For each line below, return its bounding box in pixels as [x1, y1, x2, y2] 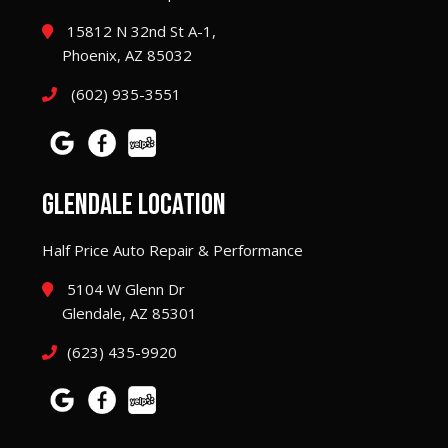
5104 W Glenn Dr [63, 278, 185, 299]
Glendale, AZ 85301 [62, 302, 197, 323]
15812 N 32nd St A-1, [63, 21, 216, 42]
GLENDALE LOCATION [42, 186, 226, 223]
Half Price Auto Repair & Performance [42, 239, 303, 260]
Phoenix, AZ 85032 [62, 45, 192, 66]
